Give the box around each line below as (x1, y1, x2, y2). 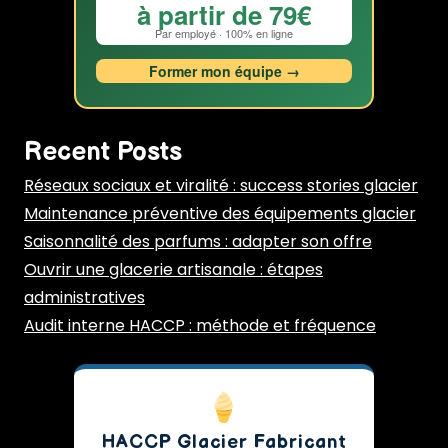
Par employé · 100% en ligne (155, 24, 293, 41)
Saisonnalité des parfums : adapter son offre (24, 229, 372, 253)
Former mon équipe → (148, 60, 300, 81)
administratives (24, 285, 145, 309)
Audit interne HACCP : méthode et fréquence (24, 313, 376, 337)
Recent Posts (24, 136, 182, 168)
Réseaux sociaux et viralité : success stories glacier (24, 173, 418, 197)
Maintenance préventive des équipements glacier (24, 201, 416, 225)
